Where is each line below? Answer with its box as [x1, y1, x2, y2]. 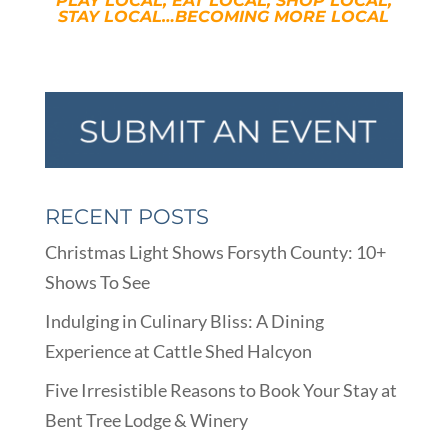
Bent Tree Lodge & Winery [44, 408, 248, 431]
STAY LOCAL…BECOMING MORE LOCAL [58, 7, 390, 27]
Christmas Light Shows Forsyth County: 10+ [44, 240, 386, 263]
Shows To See [44, 270, 150, 293]
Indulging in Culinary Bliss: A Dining [44, 309, 324, 332]
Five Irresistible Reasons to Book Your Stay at [44, 378, 397, 401]
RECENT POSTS [44, 203, 209, 229]
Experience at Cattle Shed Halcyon [44, 339, 312, 362]
